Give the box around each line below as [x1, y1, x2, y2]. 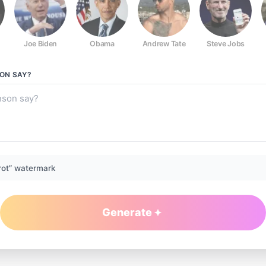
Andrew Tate [142, 39, 186, 48]
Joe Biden [23, 39, 58, 48]
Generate [102, 206, 152, 218]
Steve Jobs [207, 39, 245, 48]
